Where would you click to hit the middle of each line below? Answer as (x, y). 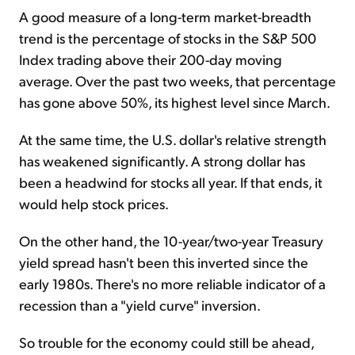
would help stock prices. (94, 204)
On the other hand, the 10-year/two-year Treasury (171, 241)
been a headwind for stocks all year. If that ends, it (171, 182)
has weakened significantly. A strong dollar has (162, 161)
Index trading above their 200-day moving (151, 59)
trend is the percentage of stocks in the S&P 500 (168, 38)
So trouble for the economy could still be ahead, (166, 342)
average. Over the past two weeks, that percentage (177, 81)
